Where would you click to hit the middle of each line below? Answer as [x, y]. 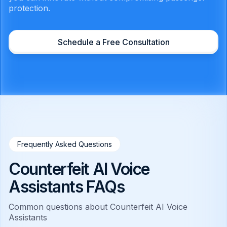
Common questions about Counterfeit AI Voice [98, 207]
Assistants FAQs [67, 187]
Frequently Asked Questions [65, 144]
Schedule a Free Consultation [113, 42]
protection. [29, 8]
